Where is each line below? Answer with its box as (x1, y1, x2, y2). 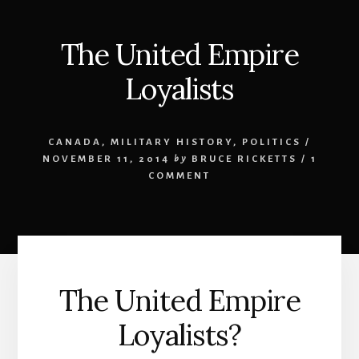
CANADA (48, 136, 102, 147)
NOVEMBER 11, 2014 (42, 153, 170, 164)
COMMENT (148, 170, 211, 181)
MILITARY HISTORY (111, 136, 233, 147)
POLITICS (242, 136, 301, 147)
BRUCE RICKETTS (191, 153, 297, 164)
